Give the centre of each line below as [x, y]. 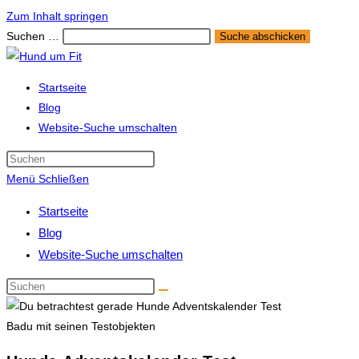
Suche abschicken [262, 36]
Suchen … [33, 36]
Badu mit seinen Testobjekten [81, 326]
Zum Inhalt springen [57, 16]
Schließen [64, 179]
